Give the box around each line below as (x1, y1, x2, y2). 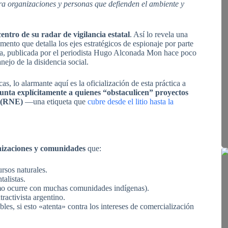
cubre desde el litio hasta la (88, 97, 174, 106)
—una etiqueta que (23, 97, 88, 106)
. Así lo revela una (130, 30, 188, 39)
